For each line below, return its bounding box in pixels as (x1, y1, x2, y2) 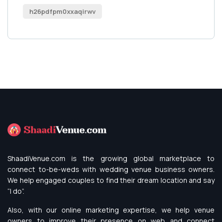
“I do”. (7, 186, 24, 196)
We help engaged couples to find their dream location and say (7, 175, 215, 185)
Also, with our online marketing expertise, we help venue (7, 205, 215, 215)
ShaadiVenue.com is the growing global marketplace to (7, 154, 215, 164)
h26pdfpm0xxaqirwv (29, 6, 96, 16)
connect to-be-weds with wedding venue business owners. (7, 165, 215, 174)
